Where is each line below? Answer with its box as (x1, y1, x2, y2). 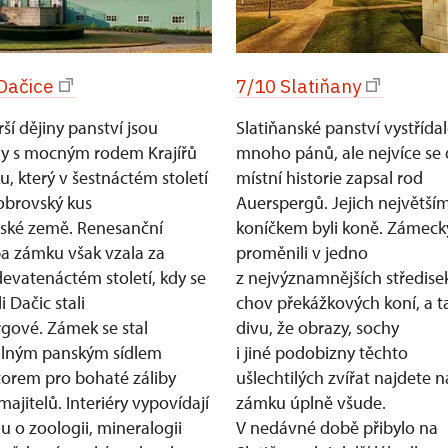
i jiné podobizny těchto (236, 341, 408, 364)
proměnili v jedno (236, 241, 368, 264)
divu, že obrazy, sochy (236, 316, 399, 339)
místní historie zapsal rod (236, 166, 423, 189)
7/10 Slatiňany (236, 74, 361, 98)
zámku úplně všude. (236, 391, 386, 414)
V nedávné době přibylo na (236, 416, 438, 439)
